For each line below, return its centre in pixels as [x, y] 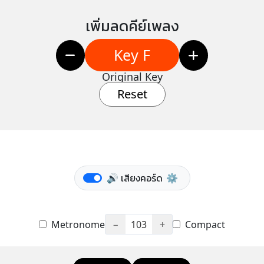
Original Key [132, 77]
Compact [204, 224]
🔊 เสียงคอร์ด [134, 178]
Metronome [77, 224]
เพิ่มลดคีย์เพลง [132, 25]
